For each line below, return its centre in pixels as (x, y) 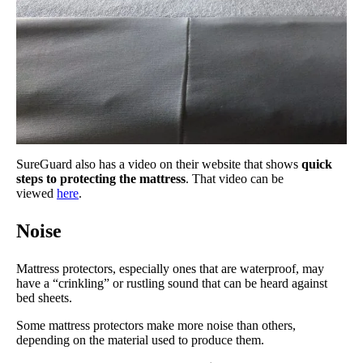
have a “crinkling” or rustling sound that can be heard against (172, 284)
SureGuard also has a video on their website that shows (159, 164)
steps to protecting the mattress (101, 179)
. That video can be (235, 179)
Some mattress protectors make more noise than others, (156, 326)
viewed (36, 194)
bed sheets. (44, 298)
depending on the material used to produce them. (140, 340)
